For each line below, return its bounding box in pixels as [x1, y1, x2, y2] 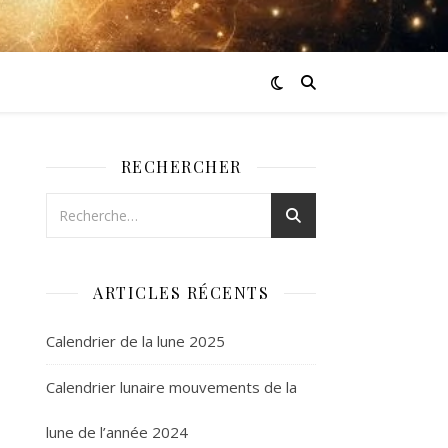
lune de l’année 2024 [46, 422, 188, 442]
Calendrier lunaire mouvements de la [46, 377, 297, 397]
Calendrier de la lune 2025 [46, 331, 225, 351]
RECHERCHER [120, 156, 242, 177]
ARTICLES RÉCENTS [93, 282, 269, 303]
